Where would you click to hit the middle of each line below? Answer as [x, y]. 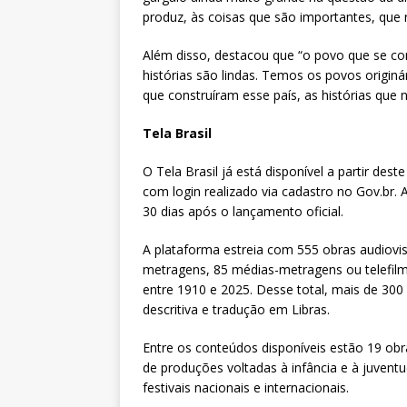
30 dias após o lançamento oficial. [243, 212]
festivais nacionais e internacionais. [246, 388]
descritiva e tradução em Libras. [236, 310]
